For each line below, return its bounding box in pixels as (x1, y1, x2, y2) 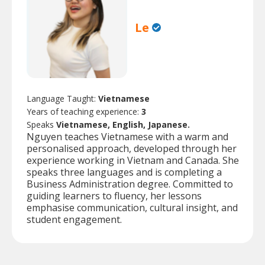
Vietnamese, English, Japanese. (56, 118, 190, 130)
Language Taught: (27, 92, 98, 104)
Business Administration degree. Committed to (27, 177, 233, 190)
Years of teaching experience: (27, 105, 141, 117)
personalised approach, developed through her (27, 141, 237, 155)
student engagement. (27, 212, 122, 226)
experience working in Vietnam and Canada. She (27, 153, 239, 167)
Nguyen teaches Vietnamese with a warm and (27, 130, 228, 143)
